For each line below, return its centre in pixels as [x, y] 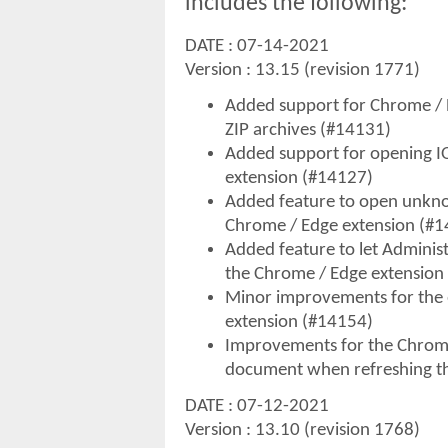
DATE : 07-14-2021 [257, 46]
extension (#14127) [299, 178]
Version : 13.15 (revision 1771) [302, 70]
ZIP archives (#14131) [308, 130]
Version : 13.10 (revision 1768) [302, 430]
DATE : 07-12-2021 [257, 406]
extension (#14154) [299, 322]
